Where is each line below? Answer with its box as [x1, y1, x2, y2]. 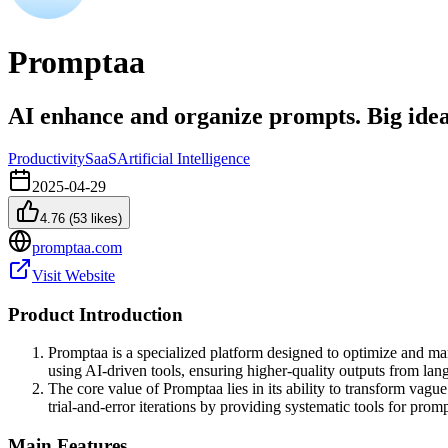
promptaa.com [32, 238, 122, 256]
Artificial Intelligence [117, 149, 250, 167]
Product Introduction [8, 303, 183, 325]
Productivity [8, 149, 85, 167]
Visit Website [32, 266, 115, 284]
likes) [87, 210, 122, 226]
